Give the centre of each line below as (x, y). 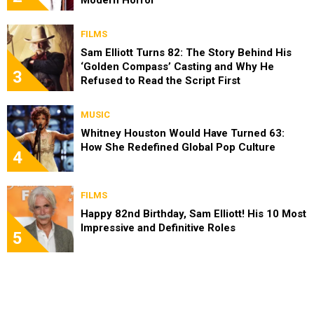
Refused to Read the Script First (161, 80)
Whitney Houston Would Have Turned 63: (183, 133)
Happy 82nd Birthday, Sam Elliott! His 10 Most (193, 213)
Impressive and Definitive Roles (158, 227)
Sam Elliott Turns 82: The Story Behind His (186, 52)
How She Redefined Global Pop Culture (178, 147)
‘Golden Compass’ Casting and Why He (177, 66)
